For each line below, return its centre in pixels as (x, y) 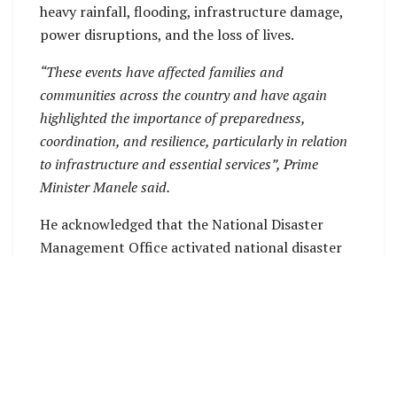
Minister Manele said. (105, 187)
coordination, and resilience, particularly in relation (194, 141)
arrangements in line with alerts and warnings (189, 271)
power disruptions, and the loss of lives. (167, 35)
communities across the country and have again (183, 95)
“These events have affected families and (162, 72)
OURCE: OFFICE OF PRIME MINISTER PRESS (197, 354)
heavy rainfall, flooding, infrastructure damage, (191, 12)
